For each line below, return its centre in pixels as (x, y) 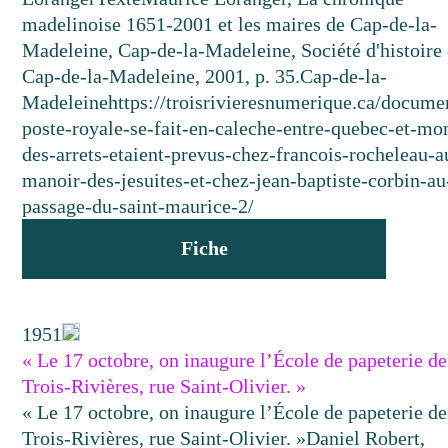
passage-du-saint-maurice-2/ (138, 206)
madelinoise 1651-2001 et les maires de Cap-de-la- (230, 24)
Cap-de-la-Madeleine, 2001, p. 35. (161, 76)
